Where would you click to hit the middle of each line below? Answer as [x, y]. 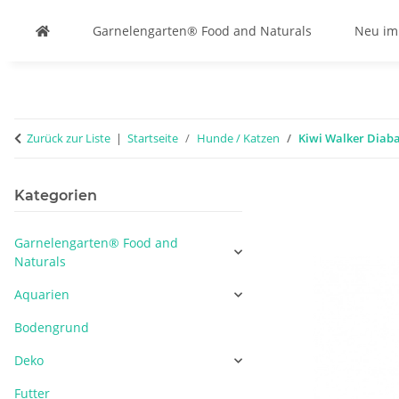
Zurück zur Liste [69, 138]
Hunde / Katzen [238, 138]
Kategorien [56, 195]
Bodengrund [52, 327]
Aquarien [42, 294]
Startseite [153, 138]
